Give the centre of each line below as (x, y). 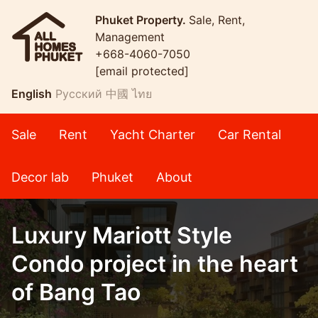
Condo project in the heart (155, 264)
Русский (79, 94)
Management (130, 37)
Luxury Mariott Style (122, 235)
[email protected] (142, 71)
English (32, 94)
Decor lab (40, 177)
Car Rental (250, 135)
